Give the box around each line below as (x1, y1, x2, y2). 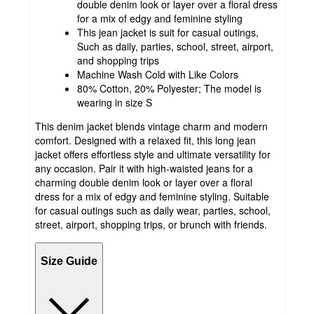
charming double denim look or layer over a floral (35, 175, 252, 189)
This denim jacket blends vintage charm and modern (35, 118, 268, 133)
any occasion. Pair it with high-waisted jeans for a (35, 161, 253, 175)
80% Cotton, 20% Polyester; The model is (77, 81, 261, 95)
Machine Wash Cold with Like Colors (77, 67, 238, 81)
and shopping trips (77, 53, 159, 67)
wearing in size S (77, 95, 152, 109)
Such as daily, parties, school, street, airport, (77, 39, 273, 53)
